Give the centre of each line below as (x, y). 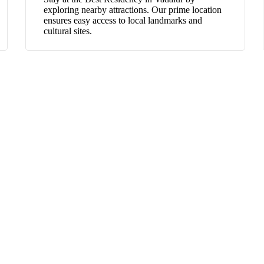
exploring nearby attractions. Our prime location (132, 9)
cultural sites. (67, 31)
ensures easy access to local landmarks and (123, 20)
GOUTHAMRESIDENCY (132, 163)
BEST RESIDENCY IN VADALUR (132, 187)
